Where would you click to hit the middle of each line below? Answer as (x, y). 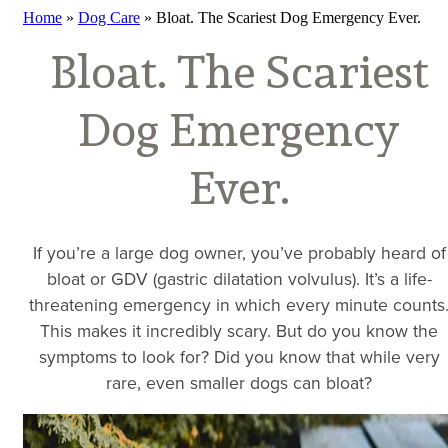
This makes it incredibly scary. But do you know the (239, 330)
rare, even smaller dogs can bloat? (239, 382)
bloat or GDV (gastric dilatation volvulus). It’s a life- (239, 278)
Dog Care (109, 17)
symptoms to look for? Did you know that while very (239, 356)
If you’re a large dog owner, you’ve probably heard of (239, 252)
